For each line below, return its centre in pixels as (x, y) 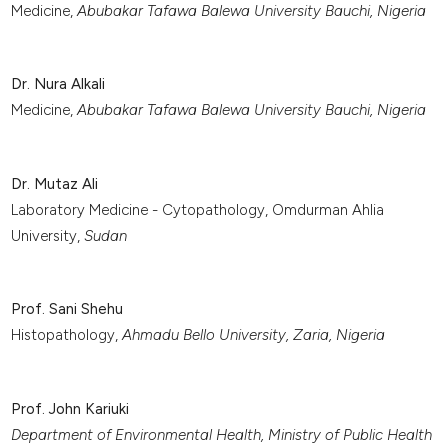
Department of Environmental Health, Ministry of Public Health (221, 434)
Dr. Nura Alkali (57, 84)
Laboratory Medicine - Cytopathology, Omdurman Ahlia (197, 209)
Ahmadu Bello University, (205, 335)
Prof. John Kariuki (69, 408)
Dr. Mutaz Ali (54, 183)
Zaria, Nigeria (338, 335)
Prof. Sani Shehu (66, 309)
